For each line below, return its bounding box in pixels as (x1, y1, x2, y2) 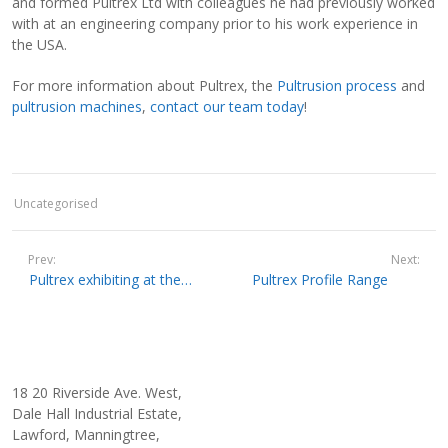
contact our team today (150, 97, 305, 117)
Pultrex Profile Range (252, 270, 388, 290)
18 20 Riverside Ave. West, (12, 383, 183, 403)
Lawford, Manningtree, (12, 425, 161, 445)
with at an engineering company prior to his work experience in (12, 14, 419, 34)
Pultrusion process (277, 76, 398, 96)
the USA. (12, 35, 68, 55)
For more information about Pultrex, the (12, 76, 278, 96)
